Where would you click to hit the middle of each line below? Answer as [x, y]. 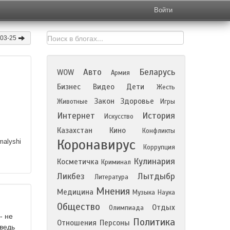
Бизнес [69, 87]
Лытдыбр [156, 176]
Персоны [115, 223]
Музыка [144, 193]
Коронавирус [96, 145]
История [159, 116]
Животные [72, 102]
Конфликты [159, 131]
